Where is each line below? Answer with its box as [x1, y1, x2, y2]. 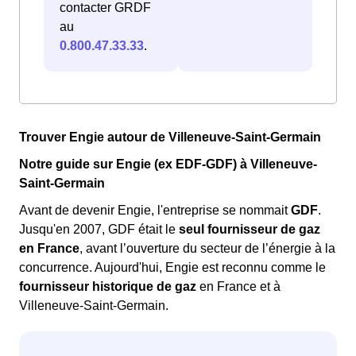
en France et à [196, 280, 281, 294]
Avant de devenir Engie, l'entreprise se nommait [19, 203, 291, 218]
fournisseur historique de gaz [19, 280, 196, 294]
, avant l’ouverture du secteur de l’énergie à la [79, 242, 335, 256]
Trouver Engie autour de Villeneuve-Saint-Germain [19, 130, 321, 145]
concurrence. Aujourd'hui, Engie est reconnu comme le [19, 261, 326, 275]
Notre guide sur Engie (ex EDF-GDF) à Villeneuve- [19, 157, 317, 172]
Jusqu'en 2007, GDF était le [19, 222, 179, 237]
